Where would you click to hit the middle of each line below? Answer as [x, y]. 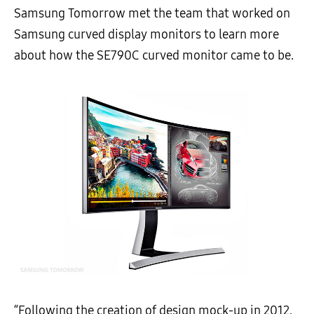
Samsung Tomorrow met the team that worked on [152, 14]
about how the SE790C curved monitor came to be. [154, 56]
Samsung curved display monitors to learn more [146, 35]
